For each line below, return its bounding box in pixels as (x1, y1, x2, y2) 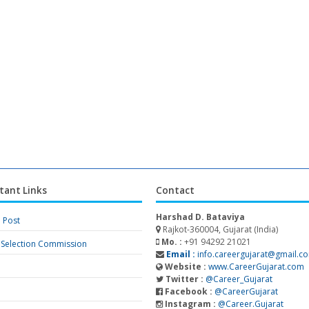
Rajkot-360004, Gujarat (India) (161, 223, 279, 235)
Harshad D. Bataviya (156, 211, 246, 223)
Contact (156, 184, 195, 197)
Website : (163, 261, 207, 272)
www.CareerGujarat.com (208, 261, 305, 272)
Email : (164, 248, 196, 260)
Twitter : (163, 273, 204, 285)
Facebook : (163, 286, 213, 297)
